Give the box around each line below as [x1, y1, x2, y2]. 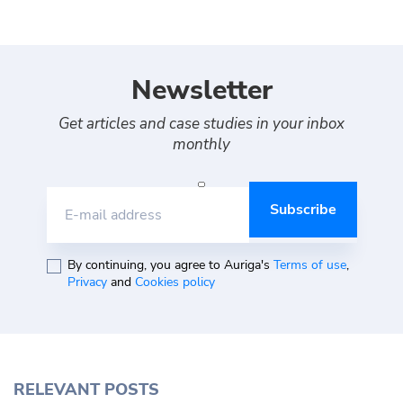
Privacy [67, 273, 107, 291]
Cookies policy [134, 273, 215, 291]
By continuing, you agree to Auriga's [67, 256, 273, 274]
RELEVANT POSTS [13, 379, 159, 401]
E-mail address [64, 205, 162, 226]
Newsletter [130, 72, 273, 110]
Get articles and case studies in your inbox [58, 113, 345, 135]
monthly [173, 134, 230, 156]
